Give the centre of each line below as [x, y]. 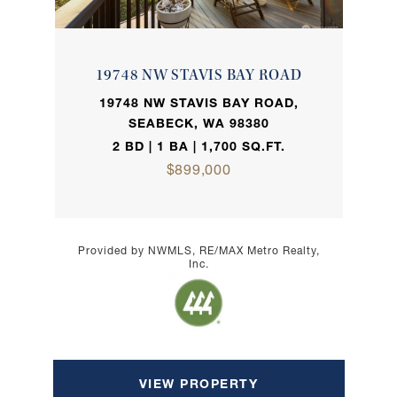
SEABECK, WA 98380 [198, 125]
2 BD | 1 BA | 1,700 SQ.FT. [198, 148]
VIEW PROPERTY [198, 386]
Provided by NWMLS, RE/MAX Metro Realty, [198, 252]
